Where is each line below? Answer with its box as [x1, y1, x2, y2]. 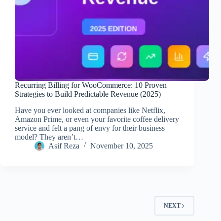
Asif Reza [48, 141, 79, 150]
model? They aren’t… [15, 132, 83, 141]
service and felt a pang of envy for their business [15, 123, 165, 132]
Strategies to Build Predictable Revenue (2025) [15, 90, 161, 99]
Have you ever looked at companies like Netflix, [15, 106, 165, 114]
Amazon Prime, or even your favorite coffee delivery [15, 114, 179, 123]
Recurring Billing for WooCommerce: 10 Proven [15, 81, 167, 90]
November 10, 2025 [90, 141, 153, 150]
